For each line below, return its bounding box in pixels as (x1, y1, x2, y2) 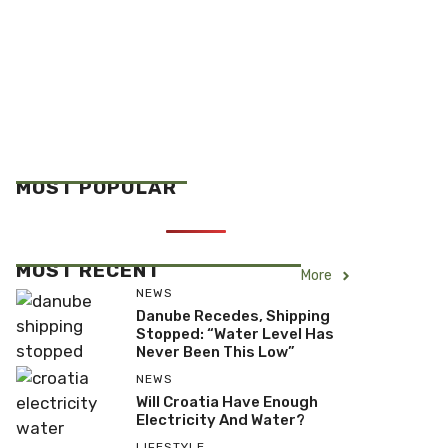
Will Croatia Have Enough (135, 393, 318, 411)
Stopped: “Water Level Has (135, 325, 334, 343)
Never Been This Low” (135, 343, 295, 361)
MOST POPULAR (16, 176, 177, 199)
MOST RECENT (16, 259, 161, 282)
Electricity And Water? (135, 411, 305, 429)
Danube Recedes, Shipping (135, 307, 330, 325)
